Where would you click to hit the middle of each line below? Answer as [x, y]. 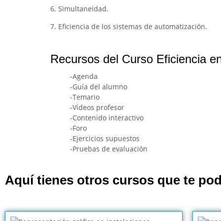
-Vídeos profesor [97, 108]
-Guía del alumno [99, 87]
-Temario [85, 97]
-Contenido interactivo [107, 118]
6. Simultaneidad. [79, 9]
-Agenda [84, 76]
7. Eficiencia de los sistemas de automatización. [129, 26]
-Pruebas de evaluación [109, 149]
